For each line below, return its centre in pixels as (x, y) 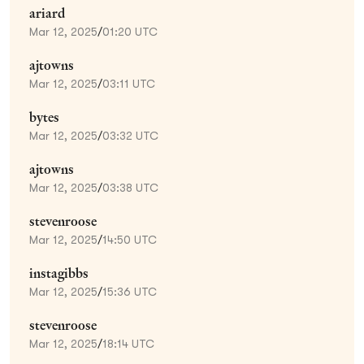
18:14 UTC (128, 343)
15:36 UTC (130, 291)
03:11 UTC (129, 83)
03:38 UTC (130, 187)
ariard (47, 13)
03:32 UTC (130, 135)
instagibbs (59, 273)
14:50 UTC (130, 239)
